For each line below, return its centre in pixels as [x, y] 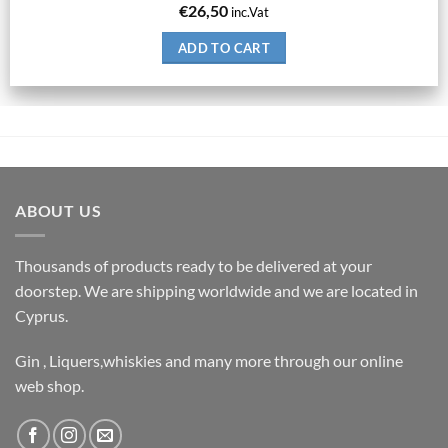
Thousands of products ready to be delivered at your [193, 265]
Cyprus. [41, 315]
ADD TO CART [224, 48]
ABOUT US [58, 211]
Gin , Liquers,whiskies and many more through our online [209, 361]
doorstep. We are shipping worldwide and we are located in [216, 290]
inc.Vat [250, 12]
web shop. [49, 386]
